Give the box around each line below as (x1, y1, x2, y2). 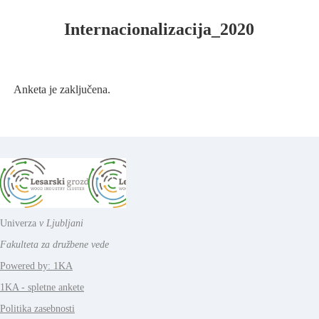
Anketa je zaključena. (14, 83, 110, 95)
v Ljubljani (39, 218, 83, 229)
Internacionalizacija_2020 (63, 20, 254, 38)
